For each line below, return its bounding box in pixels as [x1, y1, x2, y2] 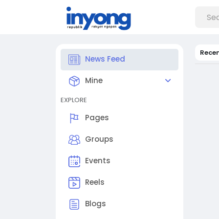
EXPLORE [61, 95, 87, 105]
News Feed [85, 54, 125, 65]
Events [85, 155, 110, 166]
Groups [85, 134, 113, 145]
